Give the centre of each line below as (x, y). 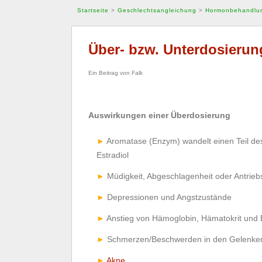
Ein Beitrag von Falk (116, 73)
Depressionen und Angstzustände (169, 197)
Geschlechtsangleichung (157, 10)
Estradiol (113, 155)
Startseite (93, 10)
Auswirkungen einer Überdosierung (159, 115)
